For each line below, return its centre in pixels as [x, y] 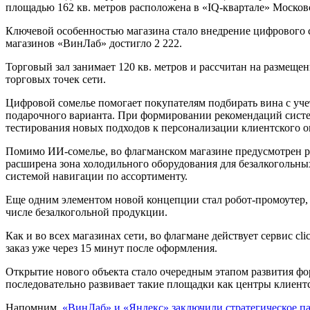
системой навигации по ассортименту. [97, 165]
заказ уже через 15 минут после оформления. [111, 237]
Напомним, [34, 296]
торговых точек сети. [56, 68]
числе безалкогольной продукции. [86, 201]
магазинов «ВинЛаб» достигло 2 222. [94, 32]
